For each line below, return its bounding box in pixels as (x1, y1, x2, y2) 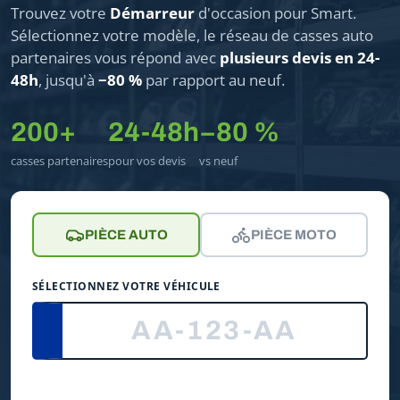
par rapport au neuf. (142, 69, 285, 90)
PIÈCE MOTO (251, 227, 337, 242)
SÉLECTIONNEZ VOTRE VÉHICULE (32, 278, 221, 294)
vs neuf (199, 152, 237, 169)
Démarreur (110, 2, 195, 23)
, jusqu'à (38, 69, 98, 90)
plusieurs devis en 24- (220, 46, 379, 68)
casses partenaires (11, 152, 108, 169)
